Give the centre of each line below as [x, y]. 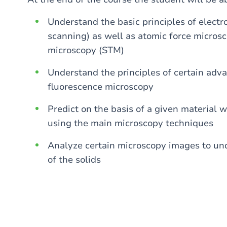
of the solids [74, 160]
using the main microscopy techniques [130, 123]
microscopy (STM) [86, 50]
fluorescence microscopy [101, 87]
